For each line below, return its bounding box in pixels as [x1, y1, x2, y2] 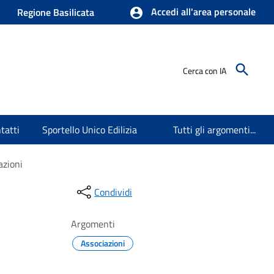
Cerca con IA [183, 64, 226, 77]
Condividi [94, 184, 132, 199]
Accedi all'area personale [151, 4, 256, 19]
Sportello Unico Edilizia [42, 122, 139, 137]
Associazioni [80, 237, 125, 250]
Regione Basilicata [17, 5, 94, 20]
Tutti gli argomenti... [173, 122, 256, 137]
